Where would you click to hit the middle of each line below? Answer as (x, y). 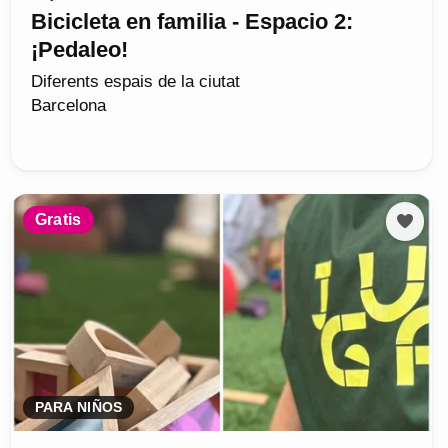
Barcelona (68, 106)
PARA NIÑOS (78, 408)
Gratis (58, 219)
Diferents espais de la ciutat (135, 82)
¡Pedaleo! (79, 50)
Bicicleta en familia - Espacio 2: (191, 22)
